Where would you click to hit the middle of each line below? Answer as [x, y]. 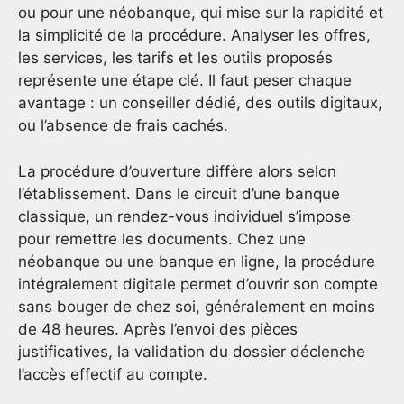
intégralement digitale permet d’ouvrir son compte [198, 284]
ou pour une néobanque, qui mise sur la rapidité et [201, 13]
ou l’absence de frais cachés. [123, 126]
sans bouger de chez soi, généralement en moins [197, 306]
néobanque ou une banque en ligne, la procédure [197, 261]
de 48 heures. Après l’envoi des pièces [158, 329]
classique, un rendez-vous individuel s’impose [184, 216]
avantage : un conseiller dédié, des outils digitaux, [200, 103]
